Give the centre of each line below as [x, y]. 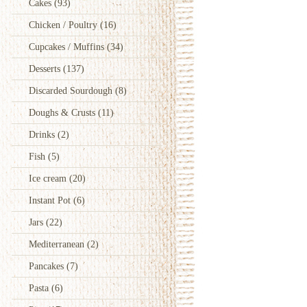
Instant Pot [51, 200]
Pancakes [48, 266]
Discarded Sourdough [72, 90]
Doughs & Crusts [63, 112]
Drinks [43, 134]
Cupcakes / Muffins [68, 47]
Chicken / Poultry [64, 25]
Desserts [46, 69]
